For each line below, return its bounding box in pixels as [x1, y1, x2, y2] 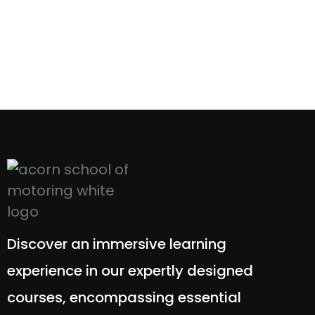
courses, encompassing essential [7, 288, 241, 307]
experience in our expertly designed [7, 261, 253, 281]
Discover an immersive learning [7, 234, 226, 254]
